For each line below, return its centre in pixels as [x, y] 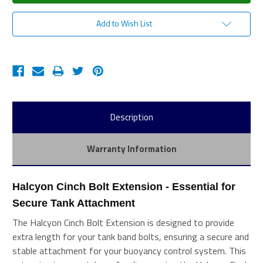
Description [131, 117]
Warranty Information [131, 149]
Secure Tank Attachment [74, 203]
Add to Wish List [124, 23]
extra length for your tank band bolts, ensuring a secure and [131, 236]
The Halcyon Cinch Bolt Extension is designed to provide [123, 222]
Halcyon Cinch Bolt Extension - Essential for [124, 186]
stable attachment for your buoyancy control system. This [129, 250]
